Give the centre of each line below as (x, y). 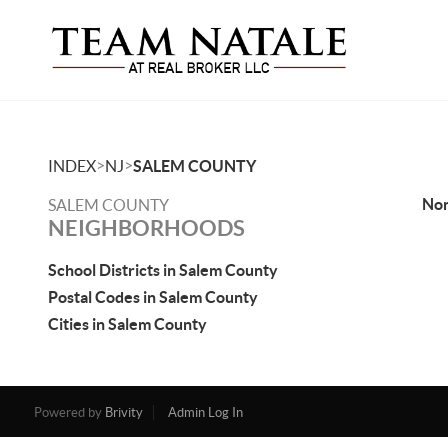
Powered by (69, 412)
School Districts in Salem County (163, 270)
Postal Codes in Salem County (153, 297)
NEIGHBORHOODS (146, 227)
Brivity (123, 412)
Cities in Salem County (127, 324)
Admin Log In (205, 412)
